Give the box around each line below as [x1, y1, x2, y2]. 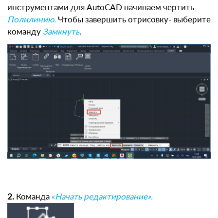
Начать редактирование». [55, 192, 153, 201]
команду [7, 27, 43, 36]
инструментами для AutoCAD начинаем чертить [7, 3, 194, 12]
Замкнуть [43, 27, 79, 36]
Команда [16, 192, 52, 201]
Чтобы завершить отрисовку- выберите [56, 15, 211, 24]
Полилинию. [7, 15, 56, 24]
